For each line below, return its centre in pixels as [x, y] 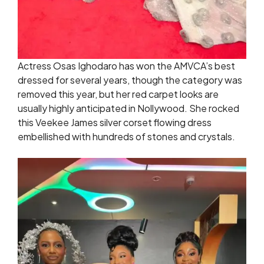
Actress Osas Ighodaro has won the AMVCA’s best [126, 65]
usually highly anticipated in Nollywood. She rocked [128, 108]
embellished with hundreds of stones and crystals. [126, 136]
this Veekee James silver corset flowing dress [115, 122]
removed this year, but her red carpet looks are [118, 94]
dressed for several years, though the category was [130, 80]
